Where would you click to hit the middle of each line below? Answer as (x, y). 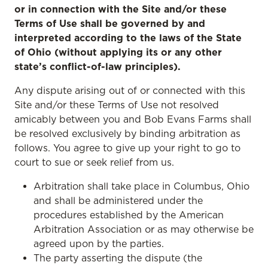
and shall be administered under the (118, 200)
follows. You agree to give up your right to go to (127, 148)
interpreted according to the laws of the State (128, 38)
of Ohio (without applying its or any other (118, 52)
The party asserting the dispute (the (118, 258)
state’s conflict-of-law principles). (98, 66)
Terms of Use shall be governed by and (110, 23)
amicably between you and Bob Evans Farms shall (133, 119)
